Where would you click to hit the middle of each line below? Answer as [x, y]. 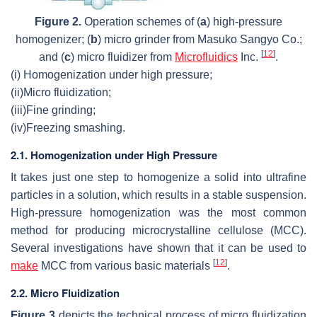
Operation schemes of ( [141, 22]
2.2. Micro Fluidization [65, 293]
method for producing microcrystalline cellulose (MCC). [158, 231]
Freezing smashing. [76, 128]
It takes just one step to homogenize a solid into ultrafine [158, 178]
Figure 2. [58, 22]
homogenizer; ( [53, 40]
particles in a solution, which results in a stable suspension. [158, 195]
